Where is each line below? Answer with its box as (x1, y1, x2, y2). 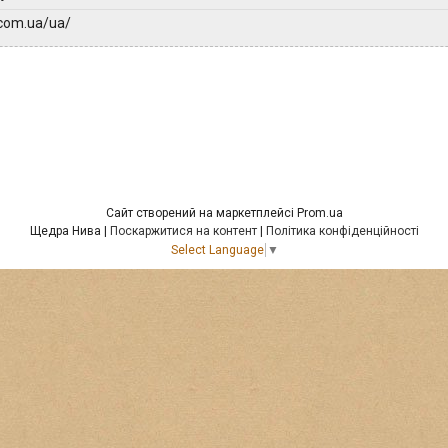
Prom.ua (296, 206, 343, 220)
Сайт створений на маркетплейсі (105, 206, 297, 220)
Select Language (170, 242, 264, 257)
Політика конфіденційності (265, 224, 419, 238)
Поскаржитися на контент (109, 224, 257, 238)
